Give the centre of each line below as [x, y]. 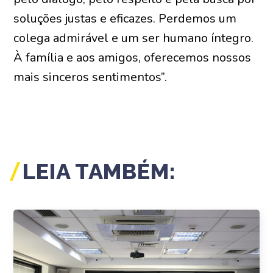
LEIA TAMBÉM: [100, 171]
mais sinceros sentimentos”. [90, 77]
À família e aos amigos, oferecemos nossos [133, 58]
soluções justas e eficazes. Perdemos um [125, 19]
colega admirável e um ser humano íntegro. [134, 38]
